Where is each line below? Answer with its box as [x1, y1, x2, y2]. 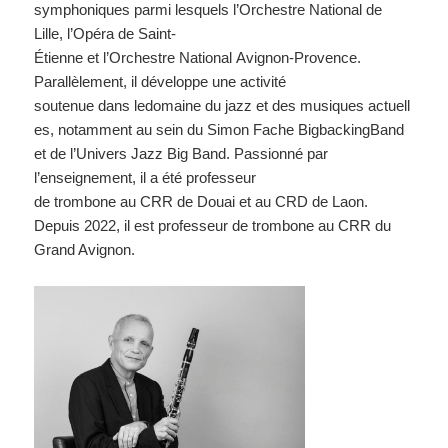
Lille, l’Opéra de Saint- [34, 25, 177, 43]
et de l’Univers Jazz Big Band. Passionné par [34, 145, 329, 163]
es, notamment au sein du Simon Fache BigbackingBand [34, 121, 405, 139]
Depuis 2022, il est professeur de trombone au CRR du [34, 217, 392, 235]
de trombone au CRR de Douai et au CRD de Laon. [34, 193, 369, 211]
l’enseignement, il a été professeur [34, 169, 257, 187]
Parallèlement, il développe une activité [34, 73, 287, 91]
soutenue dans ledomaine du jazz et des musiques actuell [34, 97, 411, 115]
